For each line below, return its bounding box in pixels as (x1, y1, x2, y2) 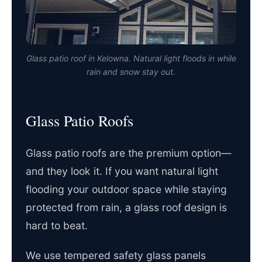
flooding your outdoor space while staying (26, 183, 227, 196)
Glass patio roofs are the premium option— (26, 147, 232, 160)
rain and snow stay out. (87, 67, 175, 77)
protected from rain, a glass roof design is (26, 201, 227, 214)
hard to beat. (26, 219, 88, 232)
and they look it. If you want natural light (26, 165, 218, 178)
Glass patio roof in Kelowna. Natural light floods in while (26, 53, 236, 64)
